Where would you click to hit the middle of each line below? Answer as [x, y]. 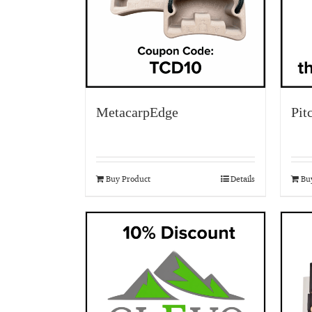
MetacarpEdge [137, 112]
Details [243, 179]
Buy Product [128, 179]
